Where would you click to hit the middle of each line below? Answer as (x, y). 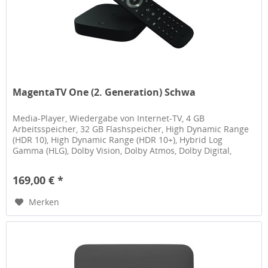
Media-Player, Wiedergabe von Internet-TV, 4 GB (109, 118)
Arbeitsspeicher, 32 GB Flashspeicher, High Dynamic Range (131, 129)
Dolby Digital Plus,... (52, 161)
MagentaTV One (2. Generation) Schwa (104, 92)
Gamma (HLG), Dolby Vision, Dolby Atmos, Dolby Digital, (122, 150)
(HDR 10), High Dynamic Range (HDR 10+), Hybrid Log (118, 139)
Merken (44, 202)
